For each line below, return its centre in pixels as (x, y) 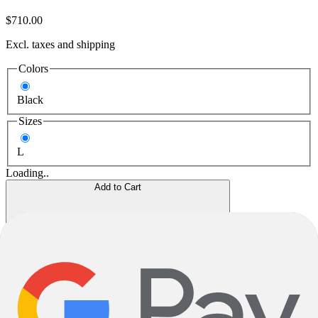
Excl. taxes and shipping (60, 44)
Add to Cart (118, 187)
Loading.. (27, 173)
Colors (33, 68)
